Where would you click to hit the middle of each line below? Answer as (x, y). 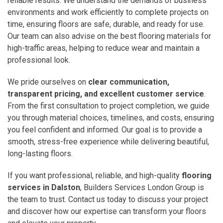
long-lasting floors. (40, 153)
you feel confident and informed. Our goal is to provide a (105, 129)
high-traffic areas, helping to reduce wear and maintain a (104, 48)
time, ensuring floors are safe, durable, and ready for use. (106, 24)
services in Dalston (44, 187)
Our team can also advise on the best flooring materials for (109, 36)
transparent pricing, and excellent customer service (106, 94)
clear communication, (129, 82)
